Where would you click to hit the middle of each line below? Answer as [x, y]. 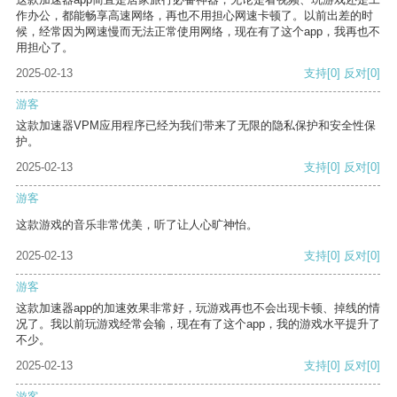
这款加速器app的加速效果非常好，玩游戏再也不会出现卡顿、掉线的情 [198, 308]
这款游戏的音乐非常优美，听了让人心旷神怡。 [137, 225]
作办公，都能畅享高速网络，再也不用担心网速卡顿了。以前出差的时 [195, 16]
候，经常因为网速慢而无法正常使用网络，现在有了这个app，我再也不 [198, 32]
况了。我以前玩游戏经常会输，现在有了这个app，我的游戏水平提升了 [198, 324]
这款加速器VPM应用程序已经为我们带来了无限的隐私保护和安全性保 [196, 126]
